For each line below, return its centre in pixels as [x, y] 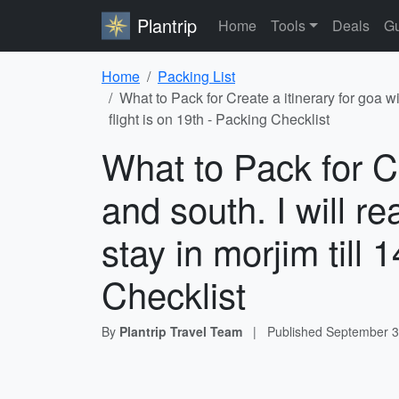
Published [297, 331]
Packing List [196, 76]
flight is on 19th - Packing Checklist [219, 119]
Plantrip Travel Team [181, 331]
